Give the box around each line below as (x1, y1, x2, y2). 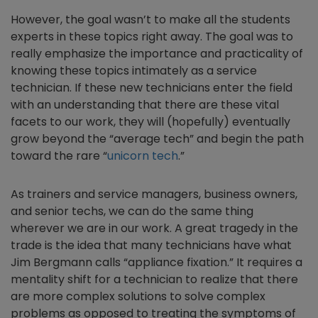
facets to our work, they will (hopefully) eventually (11, 114, 290, 130)
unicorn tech (107, 148, 178, 164)
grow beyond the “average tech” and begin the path (11, 131, 304, 147)
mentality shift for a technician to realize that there (11, 271, 298, 287)
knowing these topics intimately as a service (11, 62, 257, 79)
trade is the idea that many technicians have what (11, 237, 292, 253)
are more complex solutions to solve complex (11, 288, 265, 305)
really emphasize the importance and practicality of (11, 45, 303, 62)
